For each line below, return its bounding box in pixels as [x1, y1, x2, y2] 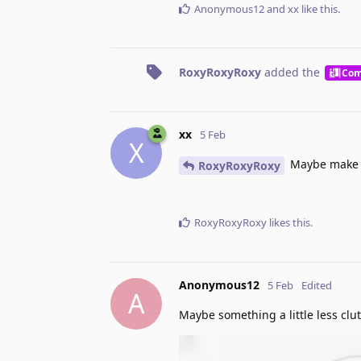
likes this [267, 214, 310, 230]
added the [261, 64, 323, 80]
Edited [301, 277, 332, 293]
